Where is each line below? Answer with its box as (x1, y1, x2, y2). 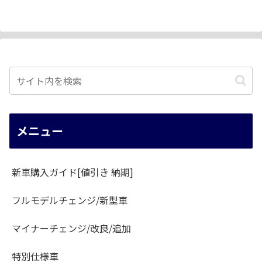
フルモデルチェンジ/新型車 (12, 192, 127, 207)
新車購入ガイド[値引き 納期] (12, 164, 133, 179)
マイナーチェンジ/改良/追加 (12, 220, 131, 235)
